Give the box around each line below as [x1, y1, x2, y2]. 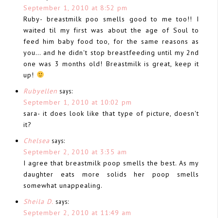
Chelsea [23, 136, 50, 145]
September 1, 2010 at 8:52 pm [23, 3, 127, 12]
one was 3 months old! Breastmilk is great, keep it [23, 59, 199, 68]
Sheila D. [23, 197, 54, 206]
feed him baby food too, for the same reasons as [23, 36, 199, 46]
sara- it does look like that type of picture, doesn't [23, 109, 199, 118]
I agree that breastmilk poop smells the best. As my [23, 158, 199, 167]
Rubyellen [23, 86, 57, 95]
